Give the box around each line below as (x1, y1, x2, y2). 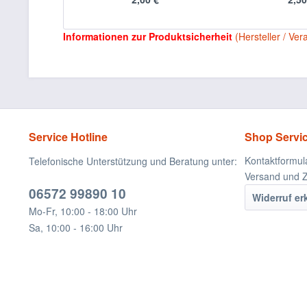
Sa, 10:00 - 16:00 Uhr (29, 221, 123, 234)
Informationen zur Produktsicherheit (63, 29, 232, 43)
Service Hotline (29, 129, 108, 145)
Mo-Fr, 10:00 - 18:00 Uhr (29, 204, 137, 218)
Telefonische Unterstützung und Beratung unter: (29, 154, 237, 168)
